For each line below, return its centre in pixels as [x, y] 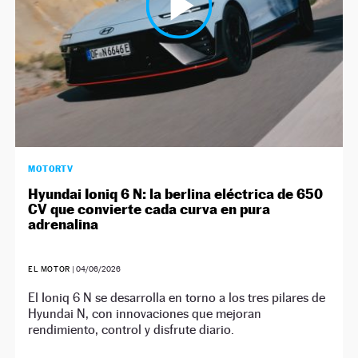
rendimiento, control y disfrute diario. [131, 329]
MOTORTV [51, 168]
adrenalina [64, 224]
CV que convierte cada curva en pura [149, 209]
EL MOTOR [49, 268]
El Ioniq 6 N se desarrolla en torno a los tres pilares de [177, 297]
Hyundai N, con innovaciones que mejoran [145, 313]
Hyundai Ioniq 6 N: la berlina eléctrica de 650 [176, 193]
